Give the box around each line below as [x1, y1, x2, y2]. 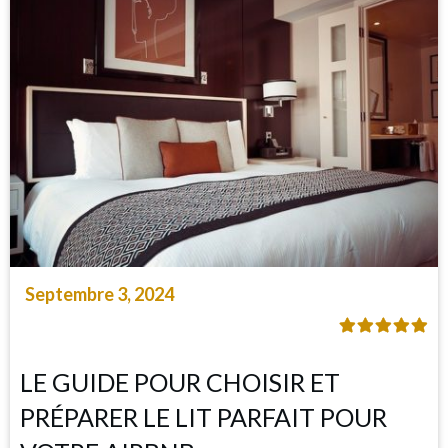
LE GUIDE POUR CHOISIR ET [20, 367, 340, 398]
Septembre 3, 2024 [25, 283, 174, 306]
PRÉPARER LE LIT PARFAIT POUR [20, 402, 387, 433]
